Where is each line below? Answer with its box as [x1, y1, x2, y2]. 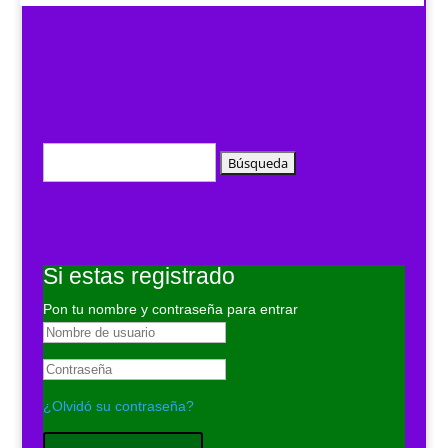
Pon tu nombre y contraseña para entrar [42, 301, 298, 318]
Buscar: [41, 144, 92, 163]
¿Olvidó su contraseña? [42, 398, 194, 415]
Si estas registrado [42, 263, 235, 290]
